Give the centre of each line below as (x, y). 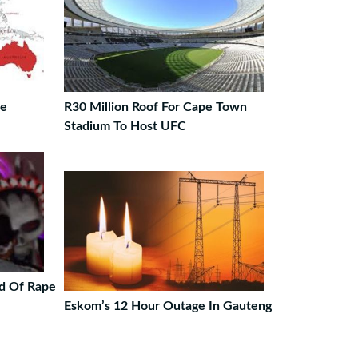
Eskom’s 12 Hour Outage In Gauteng (167, 306)
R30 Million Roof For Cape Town (155, 107)
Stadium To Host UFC (125, 126)
